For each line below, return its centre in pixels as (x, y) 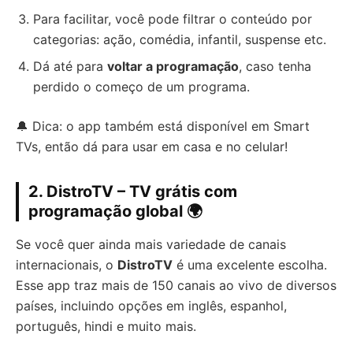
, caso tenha (275, 66)
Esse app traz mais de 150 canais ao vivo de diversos (176, 285)
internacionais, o (67, 264)
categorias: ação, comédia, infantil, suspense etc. (180, 39)
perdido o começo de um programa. (141, 86)
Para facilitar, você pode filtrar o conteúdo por (173, 19)
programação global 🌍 (115, 211)
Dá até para (70, 66)
